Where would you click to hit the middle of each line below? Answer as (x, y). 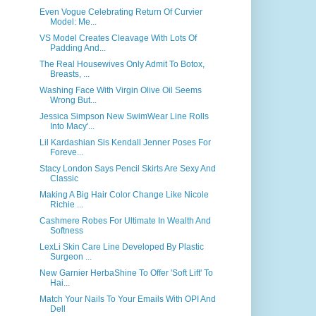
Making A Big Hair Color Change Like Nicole (124, 195)
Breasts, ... (69, 74)
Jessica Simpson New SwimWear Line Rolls (124, 116)
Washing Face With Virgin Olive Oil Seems (120, 90)
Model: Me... (73, 22)
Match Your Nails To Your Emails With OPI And (127, 299)
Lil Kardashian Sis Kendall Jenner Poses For (125, 142)
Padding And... (78, 48)
